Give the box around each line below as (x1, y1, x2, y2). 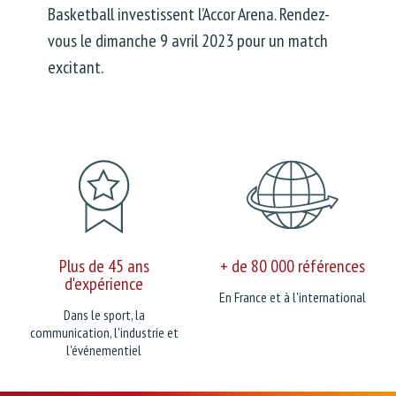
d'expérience (65, 271, 144, 295)
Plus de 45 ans (58, 254, 149, 278)
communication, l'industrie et (29, 323, 179, 341)
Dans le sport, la (63, 305, 145, 324)
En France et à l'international (218, 287, 366, 306)
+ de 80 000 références (219, 254, 365, 278)
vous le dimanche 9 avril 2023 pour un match (48, 28, 328, 52)
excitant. (48, 55, 103, 79)
